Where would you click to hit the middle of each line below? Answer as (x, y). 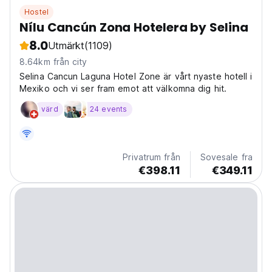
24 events (108, 109)
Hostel (37, 12)
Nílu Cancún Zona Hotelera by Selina (134, 28)
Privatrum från (151, 157)
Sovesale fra (226, 157)
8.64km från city (53, 62)
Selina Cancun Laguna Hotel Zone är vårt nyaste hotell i (136, 76)
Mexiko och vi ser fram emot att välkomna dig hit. (123, 89)
